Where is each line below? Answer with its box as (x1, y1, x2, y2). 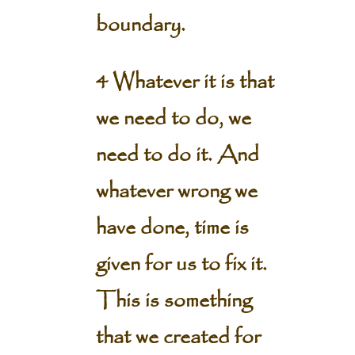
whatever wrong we (95, 175, 258, 208)
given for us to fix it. (95, 248, 267, 281)
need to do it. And (95, 139, 259, 172)
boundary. (95, 9, 185, 42)
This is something (95, 284, 252, 318)
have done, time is (95, 212, 249, 245)
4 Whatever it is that (95, 66, 274, 99)
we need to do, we (95, 102, 251, 136)
